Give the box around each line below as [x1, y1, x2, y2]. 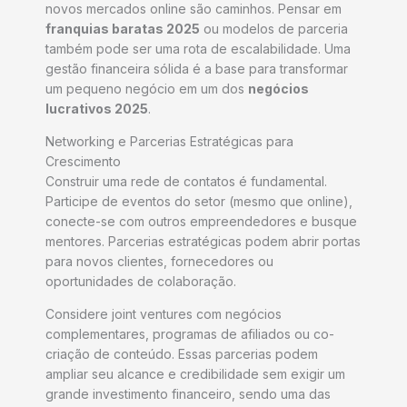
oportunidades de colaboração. [45, 273, 236, 290]
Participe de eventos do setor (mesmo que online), [45, 194, 352, 210]
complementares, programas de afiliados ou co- [45, 326, 334, 342]
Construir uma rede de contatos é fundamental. [45, 174, 327, 190]
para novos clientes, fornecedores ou [45, 253, 273, 270]
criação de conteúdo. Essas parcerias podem [45, 346, 318, 362]
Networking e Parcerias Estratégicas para [45, 134, 293, 150]
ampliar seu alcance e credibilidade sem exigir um [45, 366, 345, 382]
